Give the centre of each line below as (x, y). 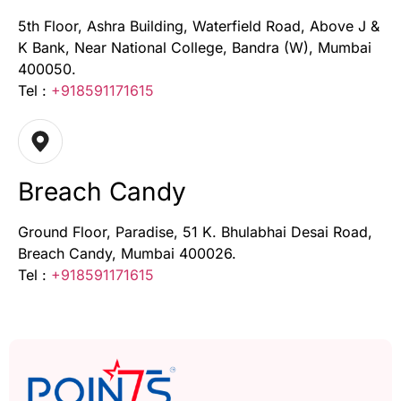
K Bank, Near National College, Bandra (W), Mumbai (195, 48)
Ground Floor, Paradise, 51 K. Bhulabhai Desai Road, (195, 232)
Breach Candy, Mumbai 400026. (127, 254)
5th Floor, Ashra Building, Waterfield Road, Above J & (199, 26)
